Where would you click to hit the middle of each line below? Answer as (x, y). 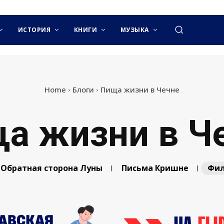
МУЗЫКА (134, 30)
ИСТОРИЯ (34, 30)
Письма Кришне (155, 168)
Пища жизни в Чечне (140, 89)
